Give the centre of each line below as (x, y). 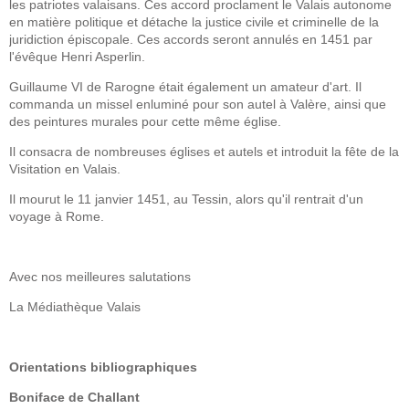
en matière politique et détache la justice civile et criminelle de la (194, 21)
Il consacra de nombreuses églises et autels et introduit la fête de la (204, 151)
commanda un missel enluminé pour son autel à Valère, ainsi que (198, 104)
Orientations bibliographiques (103, 367)
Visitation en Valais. (65, 168)
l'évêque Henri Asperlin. (77, 56)
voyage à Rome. (58, 216)
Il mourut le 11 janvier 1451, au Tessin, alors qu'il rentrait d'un (186, 199)
